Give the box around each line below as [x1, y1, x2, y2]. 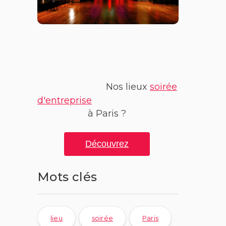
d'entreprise [37, 95, 92, 106]
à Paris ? [87, 108, 129, 120]
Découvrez [85, 139, 129, 149]
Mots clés [37, 169, 97, 185]
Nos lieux [106, 81, 150, 93]
